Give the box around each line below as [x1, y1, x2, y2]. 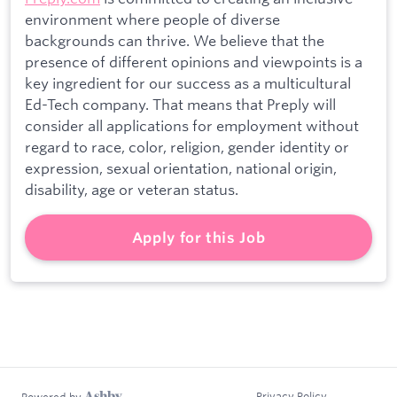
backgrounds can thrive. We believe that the [25, 31, 324, 51]
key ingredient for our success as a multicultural [25, 74, 351, 93]
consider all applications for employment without [25, 116, 359, 136]
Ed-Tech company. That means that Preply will [25, 95, 336, 114]
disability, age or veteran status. [25, 180, 238, 199]
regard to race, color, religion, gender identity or [25, 137, 349, 157]
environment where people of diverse [25, 10, 280, 29]
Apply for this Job [131, 229, 266, 247]
